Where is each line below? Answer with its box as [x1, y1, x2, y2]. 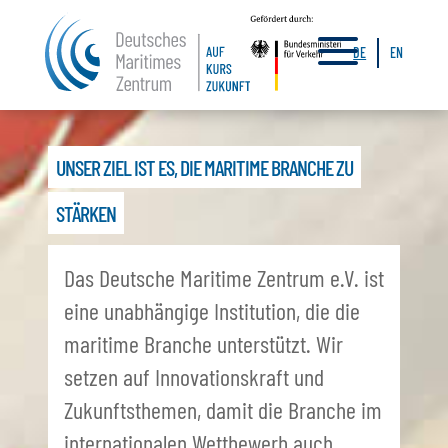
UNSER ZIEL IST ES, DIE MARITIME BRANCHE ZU [56, 154, 353, 180]
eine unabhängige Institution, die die [64, 296, 360, 325]
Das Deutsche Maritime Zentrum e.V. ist [64, 263, 384, 292]
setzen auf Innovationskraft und [64, 362, 324, 391]
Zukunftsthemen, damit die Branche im [64, 395, 382, 424]
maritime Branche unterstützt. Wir [64, 329, 343, 358]
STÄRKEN [56, 200, 116, 226]
